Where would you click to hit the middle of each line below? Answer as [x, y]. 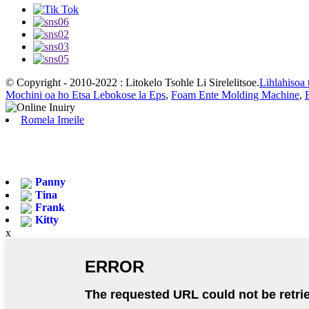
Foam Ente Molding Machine [235, 95]
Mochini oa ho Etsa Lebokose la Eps [86, 95]
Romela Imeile [52, 120]
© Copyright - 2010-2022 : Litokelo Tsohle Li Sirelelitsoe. [132, 83]
